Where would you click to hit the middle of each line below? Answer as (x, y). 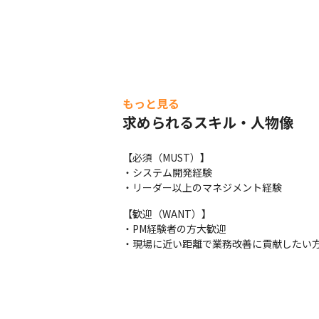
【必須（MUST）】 (166, 157)
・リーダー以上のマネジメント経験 (202, 187)
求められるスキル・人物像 (208, 122)
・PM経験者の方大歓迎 (174, 229)
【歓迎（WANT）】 (167, 214)
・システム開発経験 (167, 172)
